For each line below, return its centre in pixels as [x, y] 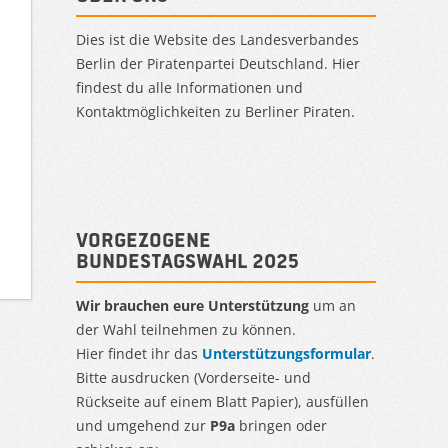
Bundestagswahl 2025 [187, 260]
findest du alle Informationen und [189, 87]
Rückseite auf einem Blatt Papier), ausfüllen [222, 401]
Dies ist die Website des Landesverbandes [217, 39]
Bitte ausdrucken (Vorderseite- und [193, 377]
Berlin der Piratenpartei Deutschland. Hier [218, 63]
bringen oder [281, 425]
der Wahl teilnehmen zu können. [186, 329]
